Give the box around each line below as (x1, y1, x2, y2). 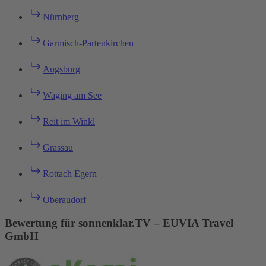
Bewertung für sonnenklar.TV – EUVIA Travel (5, 216, 233, 229)
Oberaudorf (43, 195, 86, 205)
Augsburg (43, 64, 80, 75)
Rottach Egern (43, 169, 97, 179)
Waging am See (43, 90, 102, 101)
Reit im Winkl (43, 116, 95, 127)
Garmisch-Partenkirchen (43, 38, 134, 49)
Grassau (43, 142, 73, 153)
